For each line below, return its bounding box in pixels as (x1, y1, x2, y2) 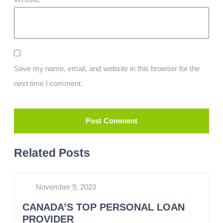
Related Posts (14, 146, 90, 159)
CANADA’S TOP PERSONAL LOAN (22, 202, 185, 213)
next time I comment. (14, 79, 83, 88)
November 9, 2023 (35, 183, 96, 191)
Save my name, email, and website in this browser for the (14, 64, 200, 73)
